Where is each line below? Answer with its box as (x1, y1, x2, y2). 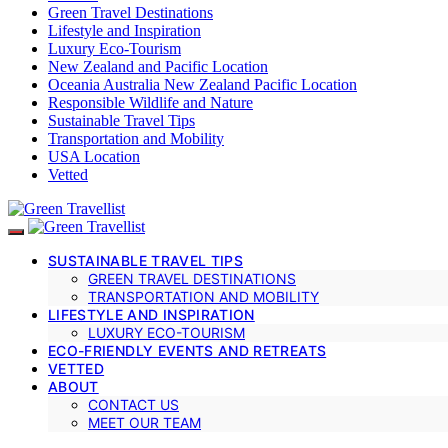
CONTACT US (88, 395, 179, 413)
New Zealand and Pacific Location (48, 57, 268, 75)
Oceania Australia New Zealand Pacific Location (48, 75, 357, 93)
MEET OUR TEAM (88, 413, 201, 431)
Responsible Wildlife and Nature (48, 93, 253, 111)
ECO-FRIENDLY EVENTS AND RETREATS (48, 341, 327, 359)
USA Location (48, 147, 140, 165)
